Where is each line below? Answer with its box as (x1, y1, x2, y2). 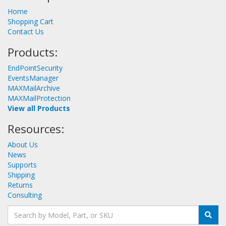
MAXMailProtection (8, 93, 71, 103)
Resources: (8, 121, 64, 137)
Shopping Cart (8, 17, 53, 27)
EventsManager (8, 73, 59, 83)
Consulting (8, 190, 42, 200)
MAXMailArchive (8, 83, 60, 93)
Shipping (8, 170, 35, 180)
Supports (8, 160, 37, 170)
